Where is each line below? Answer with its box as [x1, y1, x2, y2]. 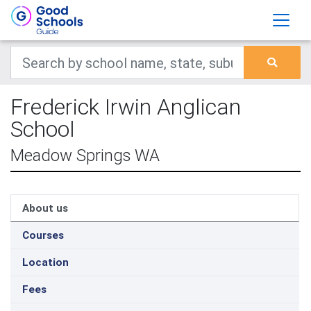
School [10, 115, 75, 142]
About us [22, 201, 68, 215]
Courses [22, 228, 64, 242]
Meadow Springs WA [10, 145, 160, 165]
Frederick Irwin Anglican [10, 93, 241, 120]
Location [22, 255, 69, 269]
